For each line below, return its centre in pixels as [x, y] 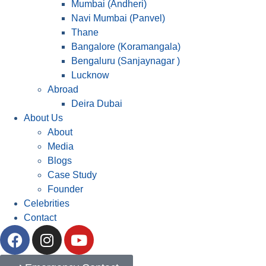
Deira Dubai [97, 104]
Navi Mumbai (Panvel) [118, 18]
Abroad [63, 89]
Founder [65, 189]
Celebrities [47, 203]
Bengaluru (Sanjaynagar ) [126, 61]
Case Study [72, 175]
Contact [40, 218]
